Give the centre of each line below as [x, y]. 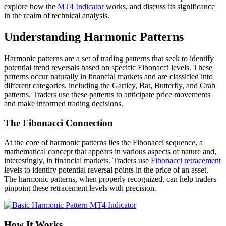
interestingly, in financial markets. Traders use [77, 161]
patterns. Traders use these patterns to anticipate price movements [107, 94]
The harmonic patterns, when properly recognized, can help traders [110, 179]
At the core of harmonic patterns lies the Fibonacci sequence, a [103, 143]
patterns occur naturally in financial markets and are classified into [108, 76]
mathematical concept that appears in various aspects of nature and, [110, 152]
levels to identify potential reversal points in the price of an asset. [106, 170]
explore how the [31, 6]
